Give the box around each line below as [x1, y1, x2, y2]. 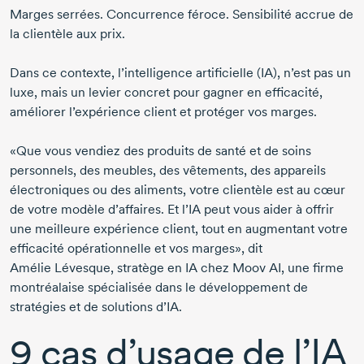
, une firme [281, 260, 344, 276]
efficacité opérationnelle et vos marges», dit [10, 240, 262, 257]
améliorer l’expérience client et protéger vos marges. [10, 104, 320, 120]
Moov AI [232, 260, 281, 276]
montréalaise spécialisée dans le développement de [10, 279, 308, 296]
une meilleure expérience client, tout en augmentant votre [10, 221, 348, 237]
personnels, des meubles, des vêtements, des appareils [10, 162, 326, 179]
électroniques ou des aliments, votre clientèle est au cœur [10, 182, 345, 198]
